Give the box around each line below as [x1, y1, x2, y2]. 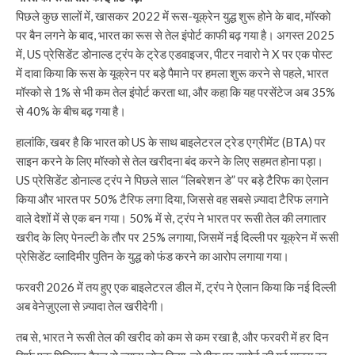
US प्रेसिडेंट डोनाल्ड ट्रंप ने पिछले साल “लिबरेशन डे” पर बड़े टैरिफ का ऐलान [16, 172, 329, 187]
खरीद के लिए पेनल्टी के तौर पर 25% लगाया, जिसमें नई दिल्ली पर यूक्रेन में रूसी [16, 229, 338, 244]
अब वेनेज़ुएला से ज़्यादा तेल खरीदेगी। [16, 298, 165, 313]
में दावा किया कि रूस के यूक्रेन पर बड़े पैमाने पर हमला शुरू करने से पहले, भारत [16, 65, 328, 80]
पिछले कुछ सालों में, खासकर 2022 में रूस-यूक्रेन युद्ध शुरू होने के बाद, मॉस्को [16, 8, 330, 23]
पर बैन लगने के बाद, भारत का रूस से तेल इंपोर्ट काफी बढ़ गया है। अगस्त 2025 [16, 27, 334, 42]
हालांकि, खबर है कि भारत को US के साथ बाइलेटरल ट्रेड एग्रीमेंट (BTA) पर [16, 134, 326, 149]
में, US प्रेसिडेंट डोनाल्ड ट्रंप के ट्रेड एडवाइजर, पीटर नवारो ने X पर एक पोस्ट [16, 46, 333, 61]
